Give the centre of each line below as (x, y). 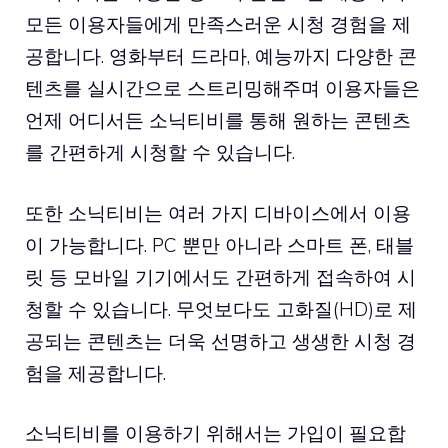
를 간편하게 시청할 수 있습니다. (160, 152)
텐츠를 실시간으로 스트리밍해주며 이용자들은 (222, 88)
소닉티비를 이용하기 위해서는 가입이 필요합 (215, 433)
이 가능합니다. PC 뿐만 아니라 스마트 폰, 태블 (219, 244)
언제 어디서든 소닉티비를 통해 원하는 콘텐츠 (218, 120)
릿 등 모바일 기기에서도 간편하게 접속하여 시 (220, 276)
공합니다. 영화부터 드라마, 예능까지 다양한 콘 (221, 56)
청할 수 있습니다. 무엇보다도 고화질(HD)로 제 (221, 308)
